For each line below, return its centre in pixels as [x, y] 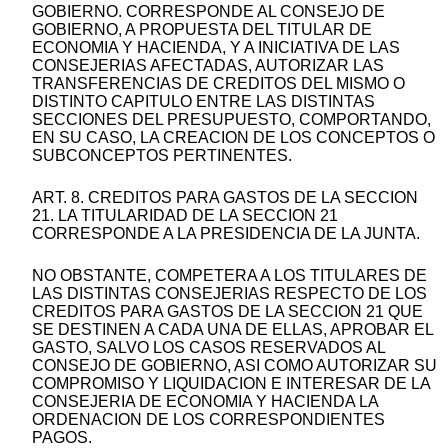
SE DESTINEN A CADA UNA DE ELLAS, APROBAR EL [232, 330]
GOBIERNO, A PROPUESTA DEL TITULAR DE [202, 30]
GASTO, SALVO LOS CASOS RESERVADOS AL [208, 348]
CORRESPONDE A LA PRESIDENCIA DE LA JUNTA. [226, 234]
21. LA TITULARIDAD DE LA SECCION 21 [185, 216]
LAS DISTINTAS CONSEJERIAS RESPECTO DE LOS [229, 294]
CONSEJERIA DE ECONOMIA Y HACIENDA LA [205, 402]
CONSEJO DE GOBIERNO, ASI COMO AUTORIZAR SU [234, 366]
